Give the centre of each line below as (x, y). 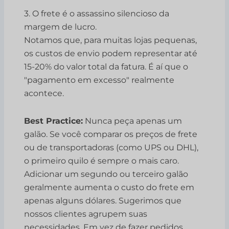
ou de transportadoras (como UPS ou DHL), (111, 148)
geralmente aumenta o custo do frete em (109, 188)
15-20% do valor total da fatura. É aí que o (106, 67)
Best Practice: (54, 121)
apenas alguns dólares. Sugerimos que (103, 201)
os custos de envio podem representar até (111, 54)
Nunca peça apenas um (133, 121)
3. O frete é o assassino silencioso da (97, 14)
